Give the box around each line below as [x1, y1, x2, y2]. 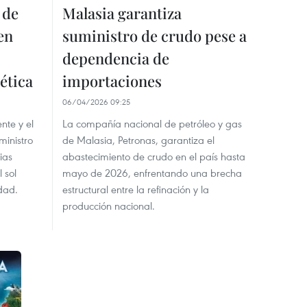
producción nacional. [62, 198, 155, 212]
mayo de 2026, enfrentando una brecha [62, 165, 242, 180]
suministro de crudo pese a [62, 25, 247, 46]
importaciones [62, 70, 162, 91]
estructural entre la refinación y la [62, 182, 209, 196]
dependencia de [62, 47, 169, 69]
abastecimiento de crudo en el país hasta [62, 149, 245, 163]
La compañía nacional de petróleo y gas [62, 116, 242, 130]
